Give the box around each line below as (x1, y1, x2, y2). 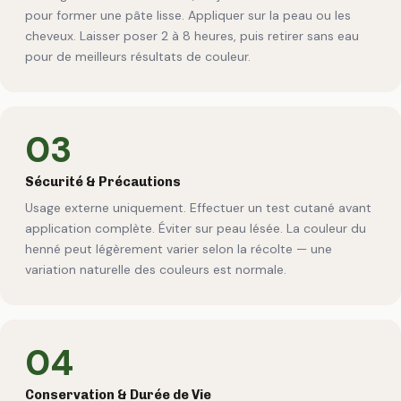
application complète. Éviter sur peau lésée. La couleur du (25, 220, 366, 237)
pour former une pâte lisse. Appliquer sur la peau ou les (25, 6, 351, 23)
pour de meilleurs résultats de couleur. (25, 47, 251, 64)
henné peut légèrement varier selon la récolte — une (25, 241, 332, 258)
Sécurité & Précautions (25, 173, 181, 190)
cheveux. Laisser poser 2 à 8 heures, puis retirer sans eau (25, 27, 359, 44)
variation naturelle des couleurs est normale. (25, 261, 286, 278)
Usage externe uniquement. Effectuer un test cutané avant (25, 200, 371, 217)
